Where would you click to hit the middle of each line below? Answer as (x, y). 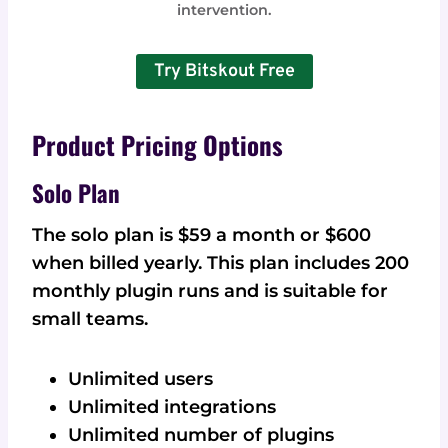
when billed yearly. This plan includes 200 (220, 263)
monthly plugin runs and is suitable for (210, 291)
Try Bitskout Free (224, 71)
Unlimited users (140, 379)
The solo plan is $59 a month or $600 (201, 235)
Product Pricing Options (157, 145)
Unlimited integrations (172, 407)
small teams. (90, 319)
